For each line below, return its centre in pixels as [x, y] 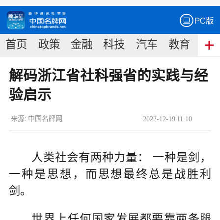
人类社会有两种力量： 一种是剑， [122, 157]
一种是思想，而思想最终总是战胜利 [110, 174]
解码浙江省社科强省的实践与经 [108, 76]
